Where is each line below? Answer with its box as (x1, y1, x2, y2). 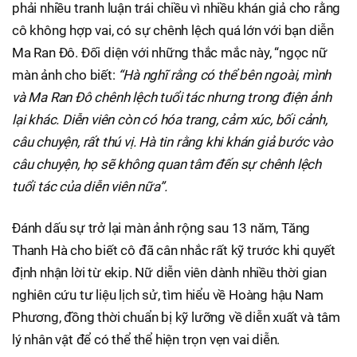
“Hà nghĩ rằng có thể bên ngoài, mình (118, 67, 331, 84)
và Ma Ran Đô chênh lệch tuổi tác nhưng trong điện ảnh (12, 89, 331, 106)
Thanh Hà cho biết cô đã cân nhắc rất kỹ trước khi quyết (12, 242, 335, 259)
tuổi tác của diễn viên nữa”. (12, 178, 167, 195)
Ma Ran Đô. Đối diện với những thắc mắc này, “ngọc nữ (12, 45, 328, 61)
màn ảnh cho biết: (12, 67, 119, 84)
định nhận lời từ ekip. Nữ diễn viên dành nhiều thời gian (12, 265, 327, 281)
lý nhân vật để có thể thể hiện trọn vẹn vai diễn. (12, 331, 280, 348)
